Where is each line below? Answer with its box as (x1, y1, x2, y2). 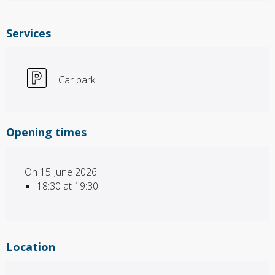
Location (6, 239, 55, 254)
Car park (58, 72, 95, 87)
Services (6, 25, 51, 41)
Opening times (6, 124, 87, 139)
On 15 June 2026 (25, 165, 97, 179)
